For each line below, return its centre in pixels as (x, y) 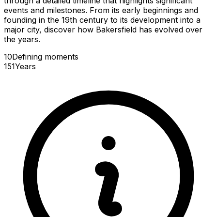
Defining (28, 56)
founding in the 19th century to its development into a (102, 20)
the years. (22, 39)
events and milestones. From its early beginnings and (101, 10)
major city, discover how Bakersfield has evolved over (103, 29)
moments (62, 56)
